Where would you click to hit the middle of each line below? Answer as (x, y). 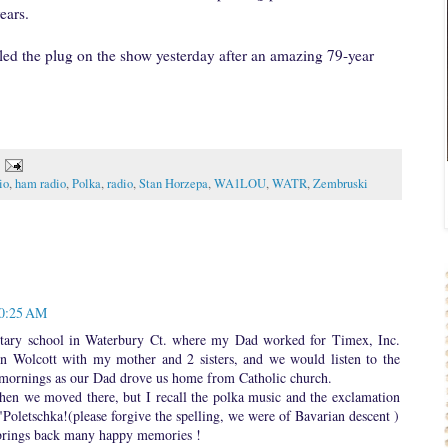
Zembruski (340, 184)
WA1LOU (240, 184)
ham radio (40, 184)
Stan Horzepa (173, 184)
